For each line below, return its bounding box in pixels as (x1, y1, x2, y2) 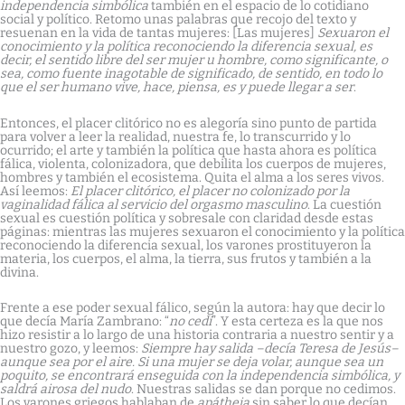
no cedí (169, 314, 212, 329)
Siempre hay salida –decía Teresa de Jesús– (141, 341, 399, 356)
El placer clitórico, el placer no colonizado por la (71, 183, 350, 199)
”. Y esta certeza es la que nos (212, 314, 383, 329)
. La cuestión (307, 196, 381, 212)
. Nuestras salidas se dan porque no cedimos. (131, 381, 396, 397)
